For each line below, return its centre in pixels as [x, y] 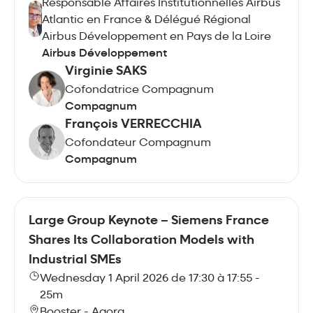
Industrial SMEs [75, 260]
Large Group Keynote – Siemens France [149, 221]
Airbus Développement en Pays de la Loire [156, 37]
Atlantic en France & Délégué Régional [146, 20]
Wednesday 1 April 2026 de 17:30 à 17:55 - [150, 278]
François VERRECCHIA [133, 124]
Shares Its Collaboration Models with [141, 240]
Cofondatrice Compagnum [139, 90]
